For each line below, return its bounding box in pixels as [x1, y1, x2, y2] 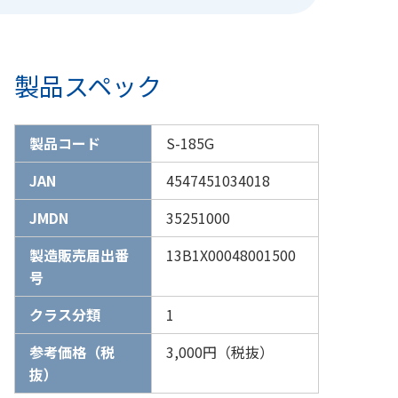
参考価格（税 [29, 340, 115, 362]
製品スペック [14, 67, 162, 103]
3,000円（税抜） [165, 340, 274, 362]
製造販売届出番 [29, 243, 129, 266]
